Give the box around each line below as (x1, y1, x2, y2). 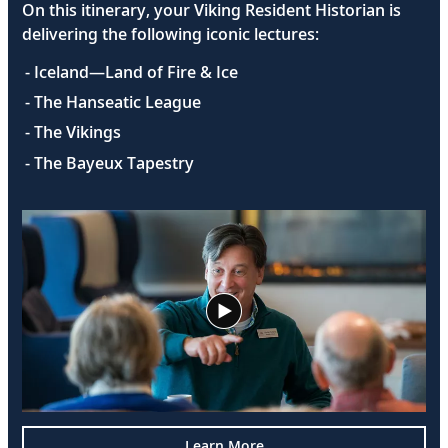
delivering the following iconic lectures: (22, 22, 319, 45)
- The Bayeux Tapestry (25, 151, 195, 174)
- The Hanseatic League (25, 91, 202, 114)
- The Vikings (25, 121, 122, 144)
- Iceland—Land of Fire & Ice (25, 60, 239, 83)
